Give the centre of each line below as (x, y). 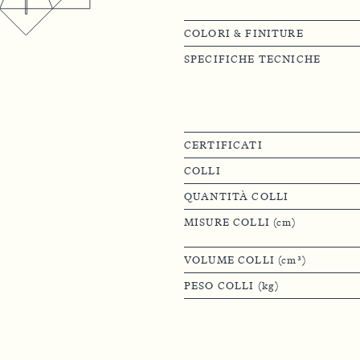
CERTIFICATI (223, 145)
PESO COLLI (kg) (231, 285)
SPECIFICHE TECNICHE (252, 59)
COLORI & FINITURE (243, 33)
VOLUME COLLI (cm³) (245, 260)
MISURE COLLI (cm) (239, 222)
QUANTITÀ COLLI (236, 196)
